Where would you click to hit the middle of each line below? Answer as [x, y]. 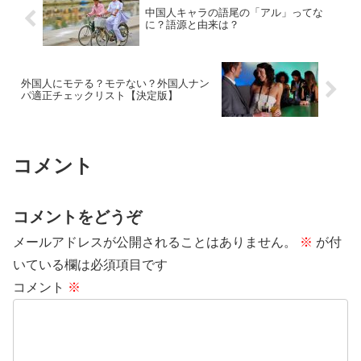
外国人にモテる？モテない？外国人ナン [115, 84]
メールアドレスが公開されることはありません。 [155, 243]
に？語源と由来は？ [192, 25]
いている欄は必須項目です [90, 265]
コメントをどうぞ [77, 217]
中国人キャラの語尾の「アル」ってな [234, 13]
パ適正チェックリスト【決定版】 [100, 96]
